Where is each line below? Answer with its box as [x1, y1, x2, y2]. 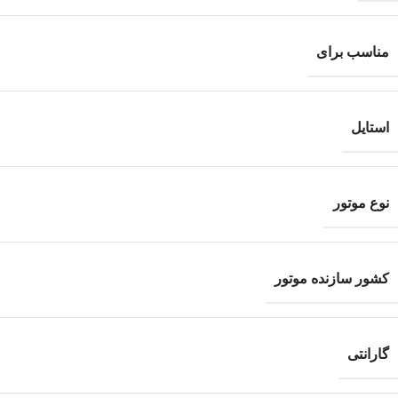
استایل [351, 119, 389, 135]
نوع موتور [333, 195, 389, 211]
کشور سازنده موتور [275, 270, 389, 286]
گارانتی [347, 346, 389, 362]
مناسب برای [316, 44, 389, 60]
